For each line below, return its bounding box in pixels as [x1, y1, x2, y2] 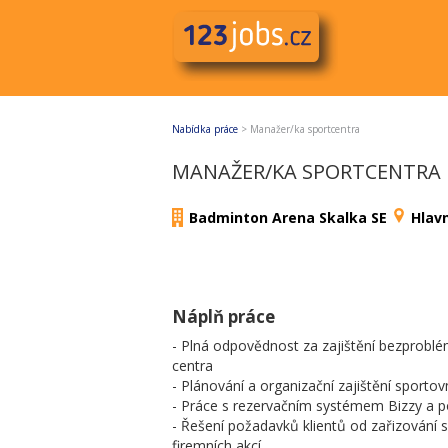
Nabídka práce [172, 122, 238, 136]
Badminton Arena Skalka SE [189, 208, 387, 227]
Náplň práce [172, 305, 275, 328]
